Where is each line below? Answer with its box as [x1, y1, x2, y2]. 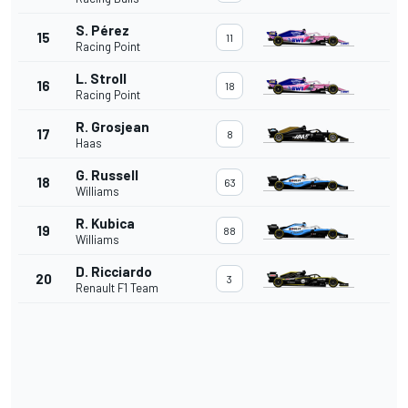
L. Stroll [76, 70, 127, 87]
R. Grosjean [76, 118, 149, 136]
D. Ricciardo [76, 263, 152, 280]
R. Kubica [76, 215, 135, 232]
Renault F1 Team [76, 280, 158, 296]
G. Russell [76, 167, 138, 184]
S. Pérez [76, 22, 129, 39]
